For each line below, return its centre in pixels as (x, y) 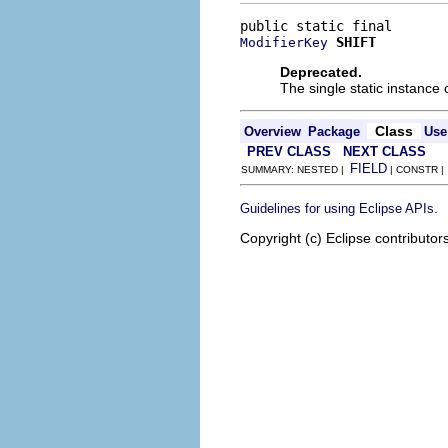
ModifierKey (284, 42)
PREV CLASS (289, 151)
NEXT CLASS (384, 151)
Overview (272, 131)
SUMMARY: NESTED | (295, 169)
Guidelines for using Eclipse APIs (337, 208)
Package (334, 131)
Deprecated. (321, 71)
